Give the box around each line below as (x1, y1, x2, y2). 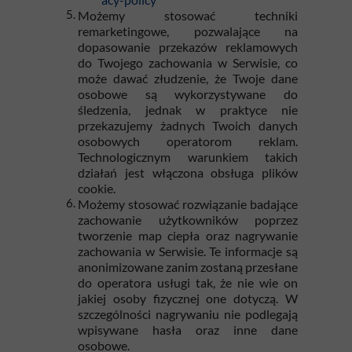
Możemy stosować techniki (78, 8, 298, 23)
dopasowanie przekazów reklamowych (78, 39, 298, 54)
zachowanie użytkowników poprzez (78, 212, 298, 227)
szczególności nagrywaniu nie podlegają (78, 306, 298, 321)
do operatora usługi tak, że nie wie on (78, 275, 298, 290)
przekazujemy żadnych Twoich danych (78, 118, 298, 133)
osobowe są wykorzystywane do (78, 86, 298, 101)
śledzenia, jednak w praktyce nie (78, 102, 298, 117)
